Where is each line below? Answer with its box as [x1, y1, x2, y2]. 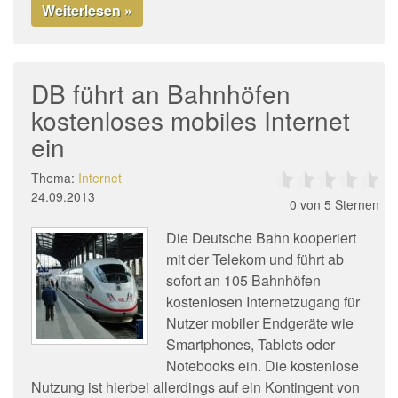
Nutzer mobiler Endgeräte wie [166, 313, 354, 333]
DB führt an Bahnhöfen [31, 76, 291, 111]
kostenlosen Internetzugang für [166, 291, 360, 312]
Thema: [31, 169, 78, 187]
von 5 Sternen [296, 195, 379, 213]
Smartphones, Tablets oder [166, 334, 335, 354]
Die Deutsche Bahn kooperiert [166, 227, 356, 248]
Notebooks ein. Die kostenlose [166, 355, 359, 376]
